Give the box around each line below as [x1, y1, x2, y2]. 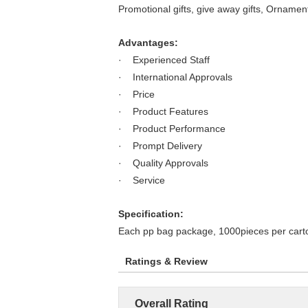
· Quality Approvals [118, 157, 208, 168]
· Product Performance [118, 123, 225, 134]
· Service [118, 175, 165, 186]
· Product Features [118, 106, 208, 117]
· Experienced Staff [118, 54, 210, 65]
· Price [118, 89, 155, 100]
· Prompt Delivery [118, 140, 202, 151]
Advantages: [118, 37, 178, 48]
